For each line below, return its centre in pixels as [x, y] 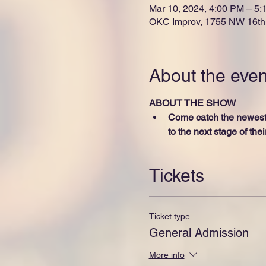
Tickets [176, 175]
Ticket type [169, 216]
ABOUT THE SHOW [192, 103]
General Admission [199, 232]
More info [167, 255]
